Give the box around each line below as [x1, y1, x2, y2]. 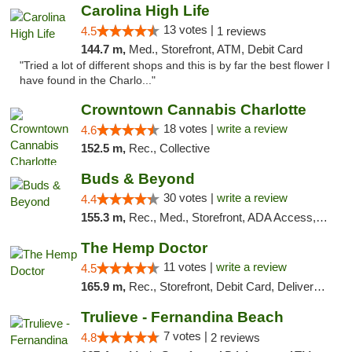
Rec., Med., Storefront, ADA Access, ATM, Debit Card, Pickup [128, 211, 316, 224]
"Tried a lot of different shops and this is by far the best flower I [20, 60, 330, 71]
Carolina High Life [80, 2, 210, 19]
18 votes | [163, 122, 217, 135]
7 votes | [163, 329, 211, 343]
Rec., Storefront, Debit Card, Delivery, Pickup [128, 280, 313, 293]
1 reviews [216, 24, 266, 38]
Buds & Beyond [80, 170, 195, 187]
